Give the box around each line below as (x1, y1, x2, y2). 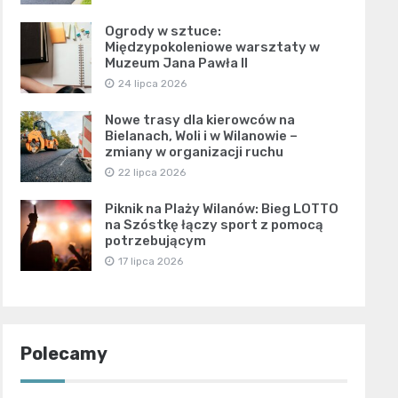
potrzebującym (104, 233, 206, 250)
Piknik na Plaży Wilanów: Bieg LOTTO (104, 201, 338, 218)
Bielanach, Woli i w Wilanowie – (104, 128, 298, 145)
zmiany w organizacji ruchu (104, 144, 283, 161)
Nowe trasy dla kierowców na (104, 112, 295, 129)
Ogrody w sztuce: (104, 23, 221, 40)
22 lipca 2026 (117, 166, 186, 179)
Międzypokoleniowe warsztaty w (104, 39, 320, 56)
